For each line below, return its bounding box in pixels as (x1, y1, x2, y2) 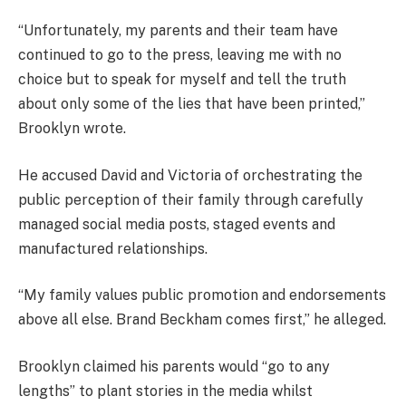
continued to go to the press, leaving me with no (18, 46, 342, 64)
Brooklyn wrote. (18, 120, 126, 138)
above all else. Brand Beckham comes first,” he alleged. (18, 311, 386, 329)
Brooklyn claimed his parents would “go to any (18, 357, 330, 375)
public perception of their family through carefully (18, 190, 363, 208)
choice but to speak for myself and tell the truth (18, 71, 346, 89)
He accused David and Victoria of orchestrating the (18, 166, 362, 184)
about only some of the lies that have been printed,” (18, 95, 365, 113)
